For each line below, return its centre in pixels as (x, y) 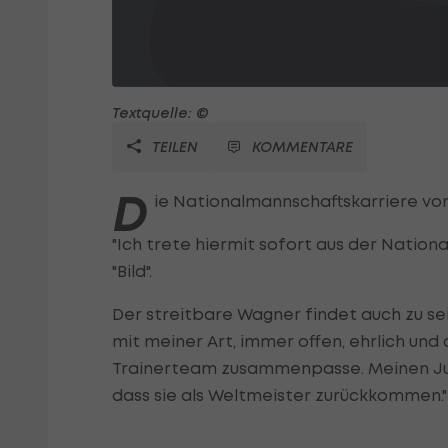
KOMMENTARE (302, 147)
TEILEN (173, 147)
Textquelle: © (160, 113)
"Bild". (132, 271)
